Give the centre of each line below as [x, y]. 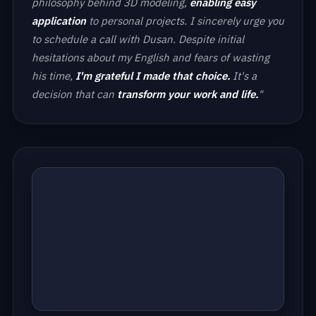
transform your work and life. [188, 95]
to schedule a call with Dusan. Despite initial [138, 39]
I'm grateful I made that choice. [153, 76]
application [59, 21]
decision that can [74, 95]
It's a [243, 76]
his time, [54, 76]
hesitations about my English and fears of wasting [151, 58]
